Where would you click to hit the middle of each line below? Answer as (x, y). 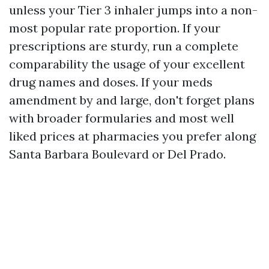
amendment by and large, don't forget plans (132, 100)
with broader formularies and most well (122, 118)
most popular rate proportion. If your (115, 28)
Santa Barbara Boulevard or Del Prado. (117, 154)
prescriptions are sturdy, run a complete (124, 46)
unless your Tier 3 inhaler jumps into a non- (133, 10)
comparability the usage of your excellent (127, 64)
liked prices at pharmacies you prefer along (132, 136)
